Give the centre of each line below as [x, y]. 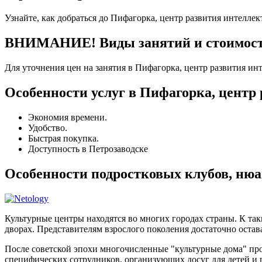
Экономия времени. [68, 117]
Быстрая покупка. [63, 138]
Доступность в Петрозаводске [88, 149]
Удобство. [48, 127]
